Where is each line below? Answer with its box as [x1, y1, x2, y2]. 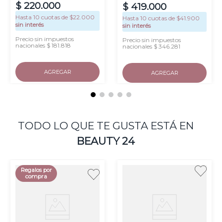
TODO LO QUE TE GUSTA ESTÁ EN [17, 119, 194, 132]
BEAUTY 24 [76, 135, 135, 148]
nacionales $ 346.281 [122, 42, 180, 50]
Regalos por [20, 166, 52, 174]
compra [25, 173, 47, 180]
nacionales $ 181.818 [15, 41, 71, 49]
